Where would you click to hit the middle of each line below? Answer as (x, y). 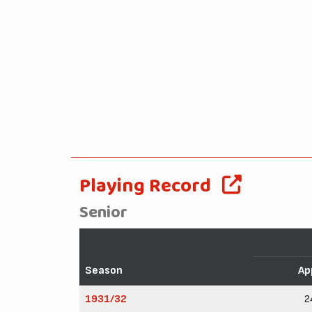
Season (104, 270)
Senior (103, 213)
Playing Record (145, 186)
